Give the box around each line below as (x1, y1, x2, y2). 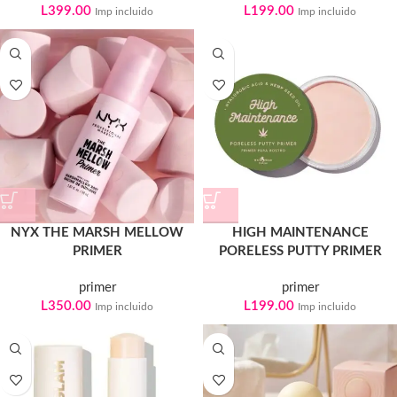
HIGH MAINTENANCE (231, 226, 369, 239)
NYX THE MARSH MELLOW (11, 226, 183, 239)
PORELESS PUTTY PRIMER (218, 245, 382, 258)
